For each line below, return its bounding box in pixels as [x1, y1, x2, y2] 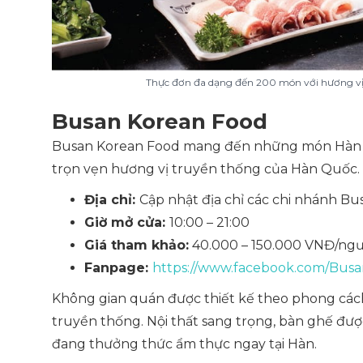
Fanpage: [84, 260, 152, 275]
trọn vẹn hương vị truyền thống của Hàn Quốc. [52, 161, 360, 177]
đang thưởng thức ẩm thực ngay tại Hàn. [52, 336, 317, 352]
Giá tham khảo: [84, 237, 189, 253]
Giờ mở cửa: [84, 215, 169, 230]
